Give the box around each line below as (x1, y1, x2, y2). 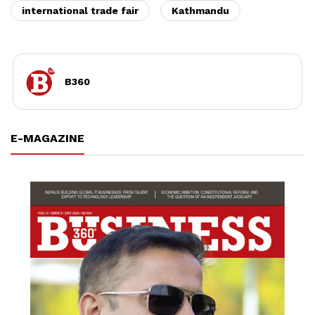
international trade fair (22, 4, 139, 16)
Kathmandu (172, 4, 229, 16)
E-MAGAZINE (11, 131, 84, 145)
